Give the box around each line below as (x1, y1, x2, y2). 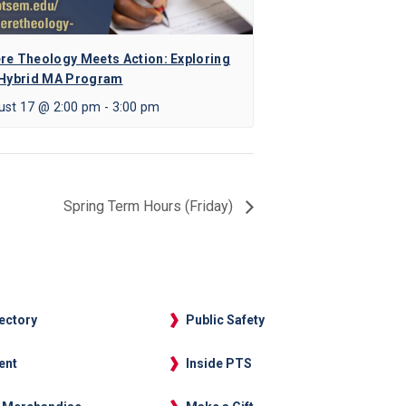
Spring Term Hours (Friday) (63, 198, 237, 216)
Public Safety (186, 313, 266, 328)
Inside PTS (186, 356, 253, 372)
